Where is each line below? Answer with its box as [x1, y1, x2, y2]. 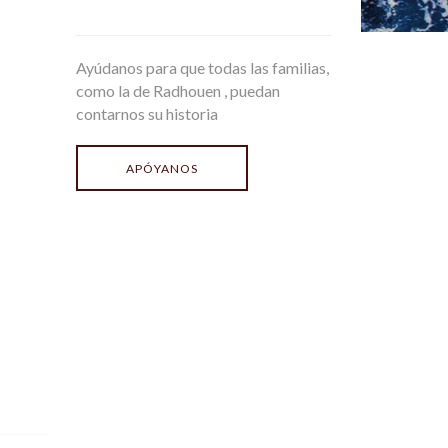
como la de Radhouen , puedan [76, 81, 280, 100]
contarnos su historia [76, 104, 218, 123]
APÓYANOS [126, 161, 198, 176]
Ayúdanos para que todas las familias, [76, 58, 329, 77]
